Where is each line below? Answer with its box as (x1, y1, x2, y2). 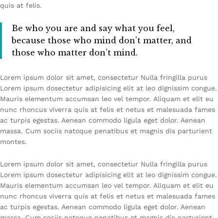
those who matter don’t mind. (12, 47, 138, 57)
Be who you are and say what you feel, (12, 23, 175, 33)
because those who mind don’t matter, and (12, 35, 192, 45)
